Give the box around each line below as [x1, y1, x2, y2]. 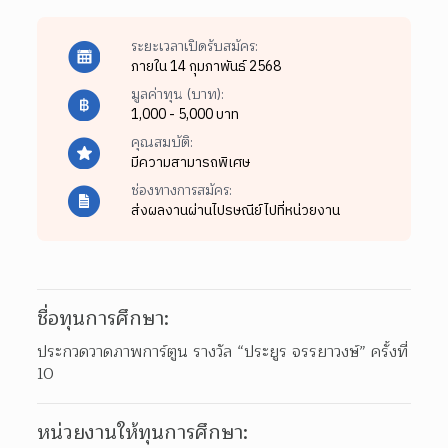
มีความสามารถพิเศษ [130, 150, 250, 174]
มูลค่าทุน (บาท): [130, 82, 224, 106]
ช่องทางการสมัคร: [130, 178, 232, 202]
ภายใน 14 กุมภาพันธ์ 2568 [130, 54, 281, 78]
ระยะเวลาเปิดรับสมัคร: [130, 34, 258, 58]
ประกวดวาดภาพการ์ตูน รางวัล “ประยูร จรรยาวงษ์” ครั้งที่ [37, 338, 409, 365]
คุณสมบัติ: [130, 130, 193, 154]
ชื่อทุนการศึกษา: [37, 302, 170, 335]
